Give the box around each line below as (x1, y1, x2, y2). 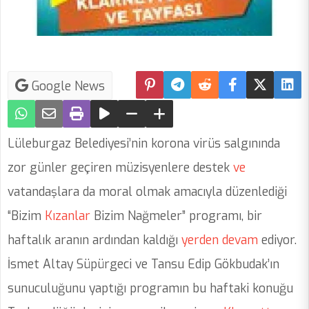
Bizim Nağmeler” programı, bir (90, 208, 262, 225)
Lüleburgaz (8, 135, 71, 152)
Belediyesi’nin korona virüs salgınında (74, 135, 280, 152)
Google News (28, 78, 105, 95)
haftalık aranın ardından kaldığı (8, 232, 178, 249)
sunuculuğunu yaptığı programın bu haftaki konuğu (8, 280, 293, 297)
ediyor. (258, 232, 297, 249)
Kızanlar (41, 208, 90, 225)
